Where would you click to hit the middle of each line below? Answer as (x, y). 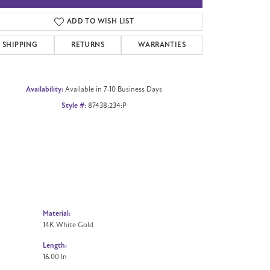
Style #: (74, 105)
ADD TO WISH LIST (100, 21)
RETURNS (88, 45)
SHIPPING (20, 45)
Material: (57, 213)
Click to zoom (161, 13)
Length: (55, 245)
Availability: (45, 89)
